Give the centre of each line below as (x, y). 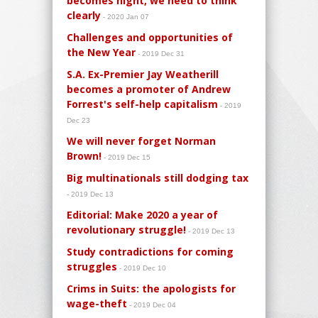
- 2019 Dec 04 (153, 305)
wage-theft (97, 303)
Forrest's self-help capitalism (142, 104)
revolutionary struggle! (126, 229)
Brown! (84, 155)
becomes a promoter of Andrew (149, 89)
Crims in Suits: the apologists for (151, 288)
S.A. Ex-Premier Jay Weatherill (143, 74)
